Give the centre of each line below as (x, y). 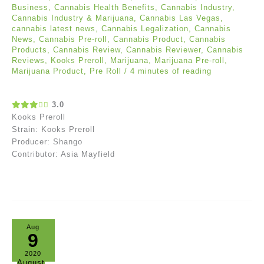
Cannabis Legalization (145, 29)
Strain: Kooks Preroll (53, 129)
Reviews (28, 61)
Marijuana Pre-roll (189, 61)
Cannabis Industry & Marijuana (73, 18)
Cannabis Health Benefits (105, 8)
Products (29, 50)
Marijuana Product (48, 71)
